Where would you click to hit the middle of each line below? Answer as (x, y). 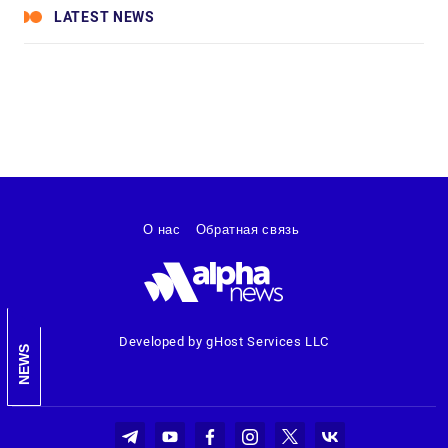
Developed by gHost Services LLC (224, 341)
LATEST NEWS (104, 17)
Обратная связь (247, 229)
